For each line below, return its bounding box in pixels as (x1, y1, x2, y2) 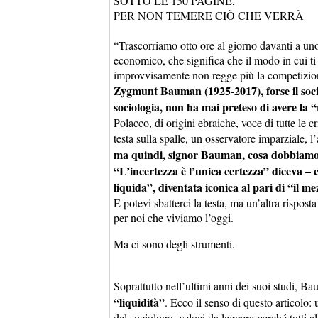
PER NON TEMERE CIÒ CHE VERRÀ (114, 7, 304, 23)
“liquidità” (114, 293, 165, 310)
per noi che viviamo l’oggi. (114, 209, 234, 225)
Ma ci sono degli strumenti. (114, 236, 235, 251)
